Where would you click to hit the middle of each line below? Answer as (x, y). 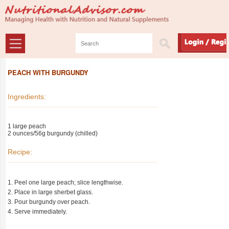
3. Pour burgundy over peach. (49, 202)
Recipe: (20, 152)
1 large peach (27, 126)
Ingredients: (27, 97)
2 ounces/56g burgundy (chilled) (53, 133)
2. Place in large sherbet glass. (50, 192)
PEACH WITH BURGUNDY (48, 72)
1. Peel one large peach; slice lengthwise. (65, 182)
